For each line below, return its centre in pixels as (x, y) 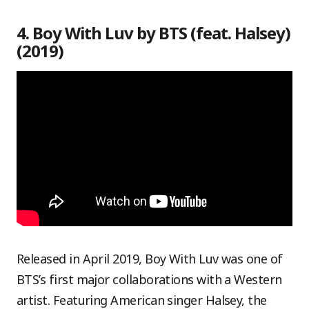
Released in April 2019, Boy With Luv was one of (150, 259)
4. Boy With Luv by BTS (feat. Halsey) (154, 33)
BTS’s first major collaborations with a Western (149, 279)
